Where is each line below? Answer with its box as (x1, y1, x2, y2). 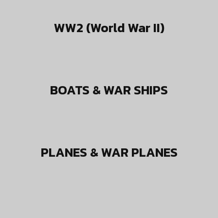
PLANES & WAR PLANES (40, 143, 178, 162)
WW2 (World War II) (54, 18, 164, 37)
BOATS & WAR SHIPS (50, 80, 168, 99)
